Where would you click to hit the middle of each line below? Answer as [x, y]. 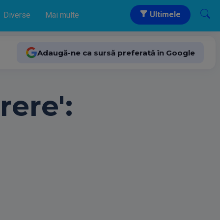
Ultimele [164, 14]
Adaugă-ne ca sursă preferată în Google [116, 53]
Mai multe [62, 15]
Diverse [17, 15]
